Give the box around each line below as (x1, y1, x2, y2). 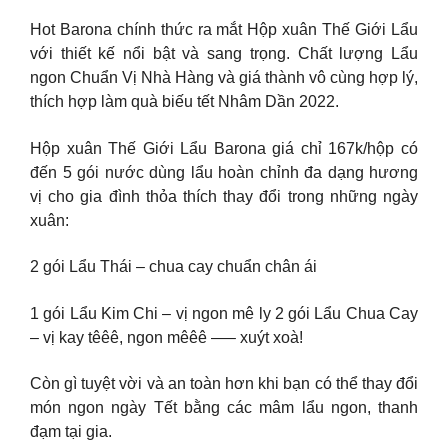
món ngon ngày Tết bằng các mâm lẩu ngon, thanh (30, 399, 418, 417)
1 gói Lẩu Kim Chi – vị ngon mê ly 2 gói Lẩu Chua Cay (30, 304, 418, 322)
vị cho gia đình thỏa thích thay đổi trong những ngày (30, 187, 418, 205)
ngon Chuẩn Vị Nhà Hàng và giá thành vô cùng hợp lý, (30, 69, 418, 87)
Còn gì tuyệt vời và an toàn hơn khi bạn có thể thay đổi (30, 375, 418, 393)
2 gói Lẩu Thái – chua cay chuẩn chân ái (30, 258, 317, 276)
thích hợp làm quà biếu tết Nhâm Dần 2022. (30, 93, 339, 111)
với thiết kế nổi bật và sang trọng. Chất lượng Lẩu (30, 45, 418, 63)
